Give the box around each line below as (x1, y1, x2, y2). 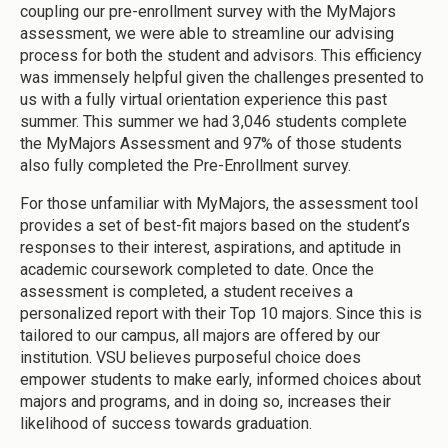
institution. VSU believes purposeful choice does (20, 348, 361, 368)
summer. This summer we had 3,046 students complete (20, 112, 407, 132)
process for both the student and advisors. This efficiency (20, 46, 422, 66)
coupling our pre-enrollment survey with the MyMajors (20, 2, 396, 22)
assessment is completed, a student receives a (20, 282, 353, 302)
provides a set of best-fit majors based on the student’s (20, 216, 410, 236)
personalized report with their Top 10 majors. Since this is (20, 304, 422, 324)
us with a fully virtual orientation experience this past (20, 90, 387, 110)
